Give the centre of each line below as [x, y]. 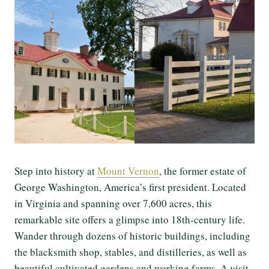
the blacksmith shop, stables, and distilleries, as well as [131, 252]
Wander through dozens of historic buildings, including [132, 235]
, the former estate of [203, 171]
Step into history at [56, 171]
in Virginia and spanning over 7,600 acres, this [113, 203]
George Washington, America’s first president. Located [130, 187]
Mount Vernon [128, 171]
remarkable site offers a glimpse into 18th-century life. [130, 219]
